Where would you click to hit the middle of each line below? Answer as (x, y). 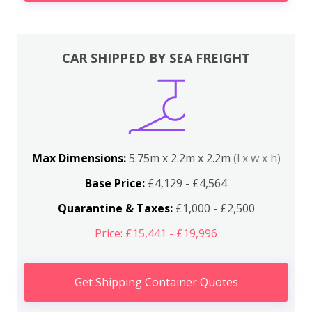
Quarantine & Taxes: (115, 208)
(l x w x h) (257, 158)
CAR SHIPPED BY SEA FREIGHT (156, 58)
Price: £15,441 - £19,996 (156, 233)
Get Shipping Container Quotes (156, 282)
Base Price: (115, 183)
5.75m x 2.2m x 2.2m (181, 158)
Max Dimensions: (80, 158)
